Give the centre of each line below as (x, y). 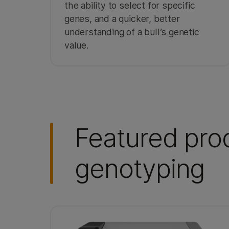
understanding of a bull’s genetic (132, 32)
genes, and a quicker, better (122, 18)
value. (76, 45)
